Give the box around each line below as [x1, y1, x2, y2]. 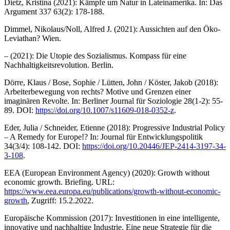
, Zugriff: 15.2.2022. [27, 196, 93, 205]
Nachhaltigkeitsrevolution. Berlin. [4, 60, 113, 69]
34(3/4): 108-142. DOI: [4, 141, 82, 150]
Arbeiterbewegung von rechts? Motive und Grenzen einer [4, 87, 191, 96]
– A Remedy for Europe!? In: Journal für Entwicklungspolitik [4, 132, 203, 141]
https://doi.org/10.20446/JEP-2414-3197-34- [82, 141, 226, 150]
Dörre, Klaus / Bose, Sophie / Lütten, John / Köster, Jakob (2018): [4, 78, 218, 87]
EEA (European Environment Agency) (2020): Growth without [4, 168, 209, 177]
